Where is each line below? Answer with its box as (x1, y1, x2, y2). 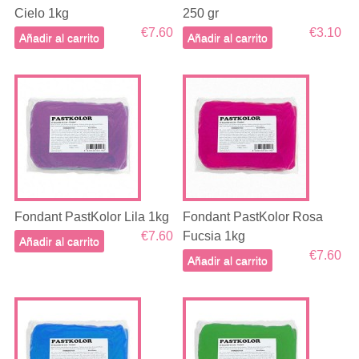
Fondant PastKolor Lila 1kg (14, 210, 169, 224)
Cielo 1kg (14, 6, 69, 21)
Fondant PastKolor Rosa (183, 210, 324, 224)
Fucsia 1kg (183, 229, 246, 244)
